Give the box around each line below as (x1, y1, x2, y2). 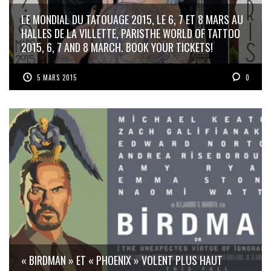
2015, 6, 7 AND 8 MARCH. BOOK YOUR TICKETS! (21, 39, 213, 55)
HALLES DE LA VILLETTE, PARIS (21, 25, 145, 41)
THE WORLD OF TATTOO (145, 25, 240, 41)
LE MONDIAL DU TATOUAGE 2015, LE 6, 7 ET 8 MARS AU (21, 11, 243, 27)
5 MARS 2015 (37, 72, 77, 82)
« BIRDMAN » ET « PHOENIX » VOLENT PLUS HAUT (21, 252, 223, 269)
